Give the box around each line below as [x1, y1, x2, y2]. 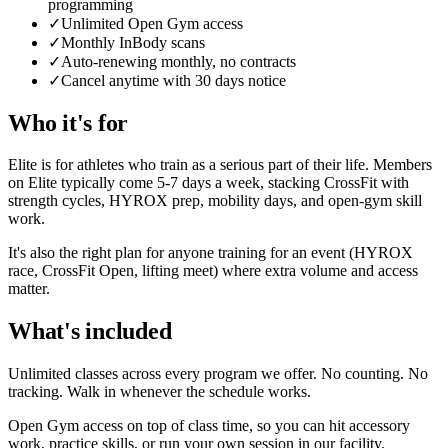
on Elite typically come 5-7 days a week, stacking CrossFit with [8, 174, 409, 192]
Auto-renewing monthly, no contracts [61, 52, 296, 70]
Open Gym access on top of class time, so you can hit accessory [8, 417, 410, 435]
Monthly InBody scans [61, 33, 205, 51]
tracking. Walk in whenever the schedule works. [8, 383, 311, 401]
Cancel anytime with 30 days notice [61, 71, 286, 89]
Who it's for [8, 109, 129, 136]
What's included [8, 318, 172, 345]
